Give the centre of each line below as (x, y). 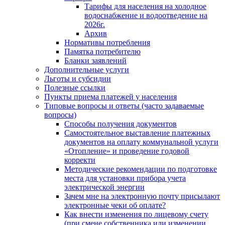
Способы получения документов (121, 124)
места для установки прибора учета (125, 178)
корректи (80, 160)
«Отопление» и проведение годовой (127, 151)
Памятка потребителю (102, 52)
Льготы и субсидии (78, 79)
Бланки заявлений (95, 61)
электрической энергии (104, 187)
